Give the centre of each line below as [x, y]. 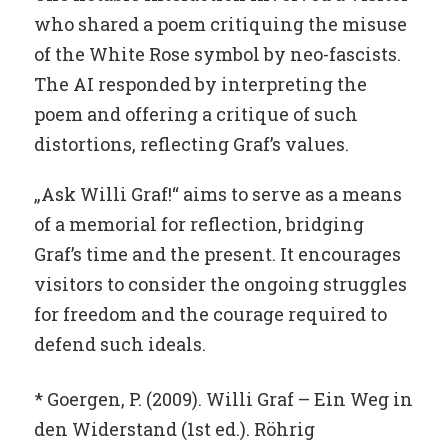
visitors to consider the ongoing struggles [220, 284]
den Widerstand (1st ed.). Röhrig [174, 428]
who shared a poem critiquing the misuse [220, 24]
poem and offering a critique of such [195, 114]
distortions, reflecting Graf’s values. [191, 144]
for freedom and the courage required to [210, 314]
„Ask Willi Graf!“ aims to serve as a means [217, 194]
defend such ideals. [119, 344]
